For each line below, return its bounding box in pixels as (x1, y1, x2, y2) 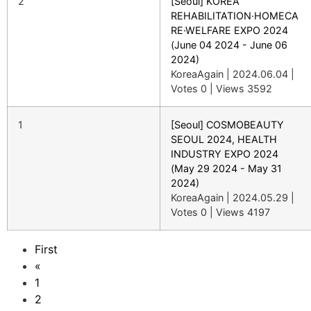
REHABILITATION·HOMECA (171, 10, 299, 22)
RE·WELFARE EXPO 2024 (171, 24, 288, 36)
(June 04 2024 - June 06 (171, 39, 287, 51)
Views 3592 (216, 83, 272, 94)
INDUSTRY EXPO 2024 (171, 148, 278, 160)
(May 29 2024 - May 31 (171, 162, 282, 174)
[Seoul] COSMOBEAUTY (171, 119, 284, 131)
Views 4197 (216, 206, 270, 218)
